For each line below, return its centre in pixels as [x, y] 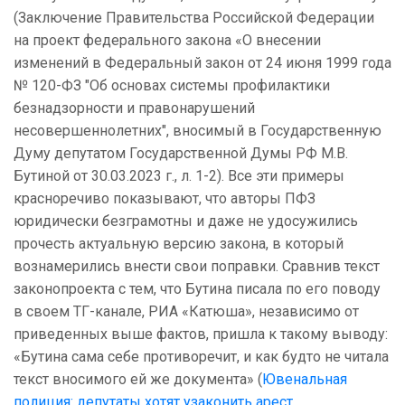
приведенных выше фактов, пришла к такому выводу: [201, 334]
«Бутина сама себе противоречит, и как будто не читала [201, 357]
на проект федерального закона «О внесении [167, 41]
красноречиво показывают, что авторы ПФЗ [165, 199]
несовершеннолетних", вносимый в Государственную [198, 131]
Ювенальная [305, 380]
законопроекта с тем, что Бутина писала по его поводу [197, 289]
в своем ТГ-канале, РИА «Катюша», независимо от [186, 312]
